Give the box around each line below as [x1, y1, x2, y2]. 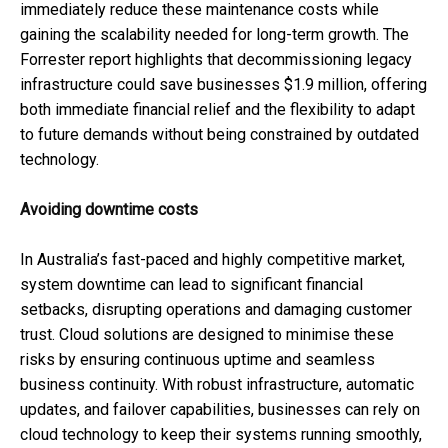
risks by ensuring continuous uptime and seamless [20, 349, 375, 369]
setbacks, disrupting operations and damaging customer [20, 299, 412, 319]
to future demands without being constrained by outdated [20, 124, 419, 144]
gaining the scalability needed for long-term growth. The [20, 24, 409, 44]
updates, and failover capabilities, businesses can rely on [20, 399, 420, 419]
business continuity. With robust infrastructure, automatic [20, 374, 414, 394]
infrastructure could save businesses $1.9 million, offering [20, 74, 427, 94]
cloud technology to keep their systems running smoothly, [20, 424, 422, 444]
